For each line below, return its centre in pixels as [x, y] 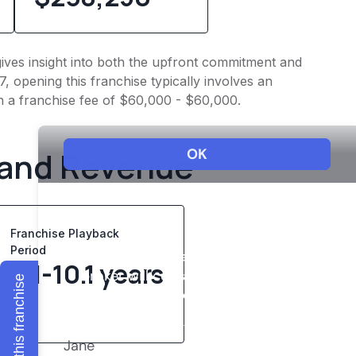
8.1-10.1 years [87, 274]
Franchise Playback [65, 233]
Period [32, 250]
